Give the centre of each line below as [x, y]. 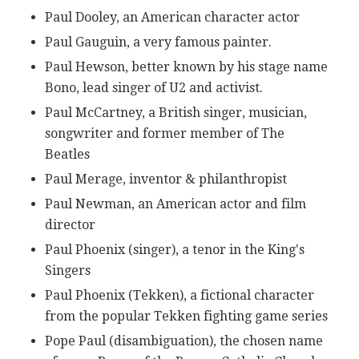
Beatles [67, 154]
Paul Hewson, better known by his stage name [186, 67]
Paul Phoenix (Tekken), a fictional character [179, 295]
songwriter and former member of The [164, 133]
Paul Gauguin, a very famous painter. [158, 42]
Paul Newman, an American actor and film [175, 204]
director [70, 224]
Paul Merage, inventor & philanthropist [165, 179]
